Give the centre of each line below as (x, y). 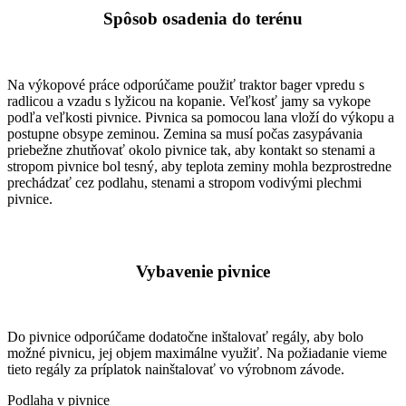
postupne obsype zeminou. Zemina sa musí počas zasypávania (185, 134)
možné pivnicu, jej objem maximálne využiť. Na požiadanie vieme (197, 353)
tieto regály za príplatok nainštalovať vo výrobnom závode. (176, 370)
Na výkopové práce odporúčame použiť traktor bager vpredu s (186, 85)
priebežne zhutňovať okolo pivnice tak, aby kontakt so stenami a (191, 150)
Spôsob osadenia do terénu (203, 19)
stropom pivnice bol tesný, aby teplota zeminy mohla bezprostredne (199, 167)
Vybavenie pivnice (203, 271)
